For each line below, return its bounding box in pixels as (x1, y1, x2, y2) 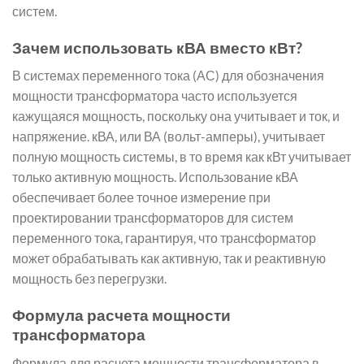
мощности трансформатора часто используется (12, 88, 297, 104)
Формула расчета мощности (12, 305, 231, 325)
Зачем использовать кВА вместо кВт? (12, 37, 302, 57)
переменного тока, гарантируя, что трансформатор (12, 230, 316, 246)
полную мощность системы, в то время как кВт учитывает (12, 149, 351, 165)
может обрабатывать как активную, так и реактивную (12, 250, 326, 266)
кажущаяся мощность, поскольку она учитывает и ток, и (12, 108, 340, 124)
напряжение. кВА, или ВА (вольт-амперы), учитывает (12, 128, 325, 145)
